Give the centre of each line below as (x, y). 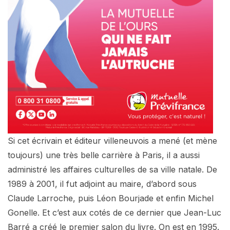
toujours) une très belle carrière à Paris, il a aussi (104, 155)
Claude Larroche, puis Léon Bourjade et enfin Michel (111, 198)
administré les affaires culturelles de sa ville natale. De (112, 170)
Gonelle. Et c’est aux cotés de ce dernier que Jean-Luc (114, 213)
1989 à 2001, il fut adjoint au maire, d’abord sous (102, 184)
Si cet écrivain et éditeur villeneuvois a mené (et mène (112, 141)
